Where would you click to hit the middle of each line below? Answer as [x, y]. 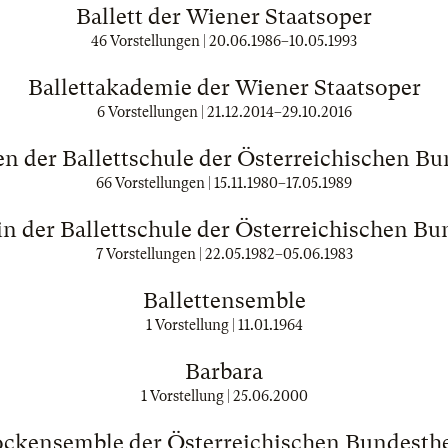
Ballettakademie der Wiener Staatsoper [224, 87]
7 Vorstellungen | [150, 254]
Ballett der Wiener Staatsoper [224, 16]
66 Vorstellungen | [155, 183]
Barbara [224, 371]
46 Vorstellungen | [150, 41]
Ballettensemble [224, 300]
